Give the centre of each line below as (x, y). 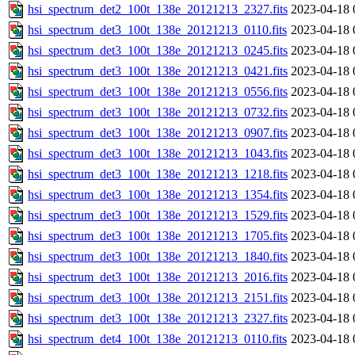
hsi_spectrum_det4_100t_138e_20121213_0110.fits (157, 339)
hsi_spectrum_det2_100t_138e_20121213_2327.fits (158, 10)
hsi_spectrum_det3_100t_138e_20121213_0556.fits (158, 92)
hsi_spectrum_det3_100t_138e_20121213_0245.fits (158, 51)
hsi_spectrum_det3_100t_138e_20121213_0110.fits (157, 30)
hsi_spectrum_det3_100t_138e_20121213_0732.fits (158, 113)
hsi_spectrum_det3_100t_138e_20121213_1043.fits (158, 154)
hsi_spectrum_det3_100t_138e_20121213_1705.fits (158, 236)
